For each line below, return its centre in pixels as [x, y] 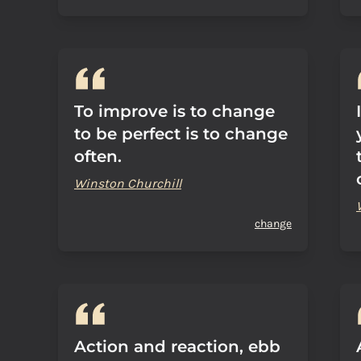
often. [98, 156]
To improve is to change [174, 111]
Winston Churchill [128, 183]
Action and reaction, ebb [177, 346]
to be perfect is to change [181, 134]
